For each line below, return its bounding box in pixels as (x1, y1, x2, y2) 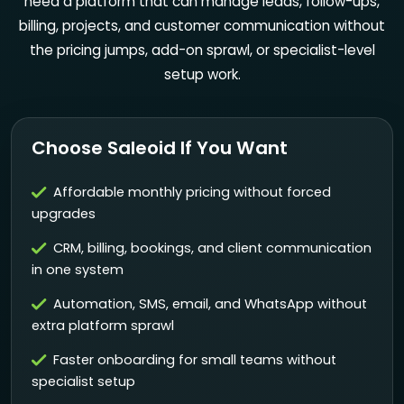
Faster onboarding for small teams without (53, 350, 337, 369)
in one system (31, 260, 124, 279)
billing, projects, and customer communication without (19, 15, 385, 35)
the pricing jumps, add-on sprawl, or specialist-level (29, 40, 375, 60)
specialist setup (31, 372, 135, 390)
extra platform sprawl (31, 316, 174, 335)
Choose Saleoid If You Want (31, 134, 288, 161)
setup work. (163, 64, 241, 84)
